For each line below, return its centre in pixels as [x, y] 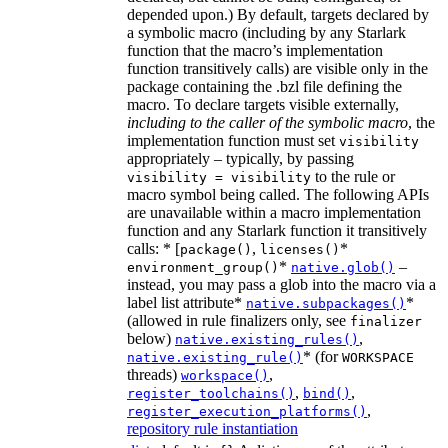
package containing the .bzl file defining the [264, 87]
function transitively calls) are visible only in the [277, 69]
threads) [154, 375]
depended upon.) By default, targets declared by [278, 15]
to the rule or [353, 177]
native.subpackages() [326, 304]
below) [151, 339]
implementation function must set [233, 141]
